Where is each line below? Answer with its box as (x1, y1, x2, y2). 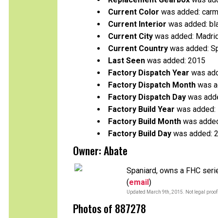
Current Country (108, 44, 168, 53)
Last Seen (108, 56, 145, 65)
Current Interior (108, 19, 166, 29)
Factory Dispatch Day (108, 92, 186, 102)
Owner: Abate (73, 143, 127, 158)
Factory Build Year (108, 105, 175, 114)
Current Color (108, 7, 159, 17)
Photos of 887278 (73, 200, 146, 216)
